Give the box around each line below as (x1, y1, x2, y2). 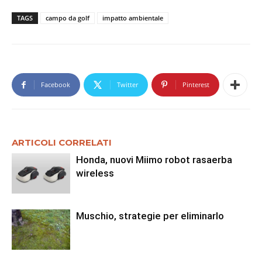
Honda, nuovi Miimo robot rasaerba (76, 154, 232, 166)
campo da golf (46, 13, 89, 23)
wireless (76, 167, 114, 180)
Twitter (117, 80, 138, 89)
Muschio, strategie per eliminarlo (76, 210, 224, 222)
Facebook (41, 80, 70, 89)
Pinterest (182, 80, 209, 89)
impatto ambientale (102, 13, 163, 23)
